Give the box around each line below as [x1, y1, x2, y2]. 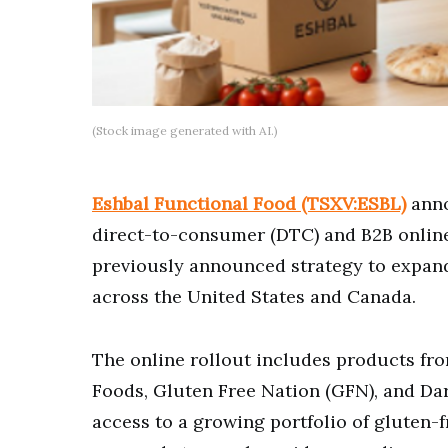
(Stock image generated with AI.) [92, 122, 278, 138]
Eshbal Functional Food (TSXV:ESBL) [92, 191, 406, 215]
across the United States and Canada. [92, 284, 416, 308]
